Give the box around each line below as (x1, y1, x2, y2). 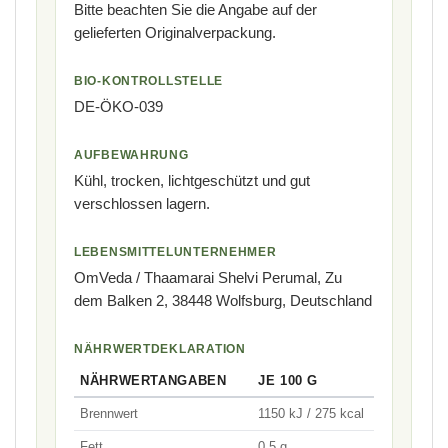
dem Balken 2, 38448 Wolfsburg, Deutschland (74, 291, 372, 309)
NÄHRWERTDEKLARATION (74, 341, 246, 356)
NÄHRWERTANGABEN (80, 373, 227, 388)
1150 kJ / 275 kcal (258, 406, 364, 421)
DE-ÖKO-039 (74, 97, 163, 115)
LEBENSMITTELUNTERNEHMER (74, 244, 277, 259)
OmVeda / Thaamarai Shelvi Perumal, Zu (74, 268, 342, 286)
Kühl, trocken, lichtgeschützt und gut (74, 171, 310, 189)
